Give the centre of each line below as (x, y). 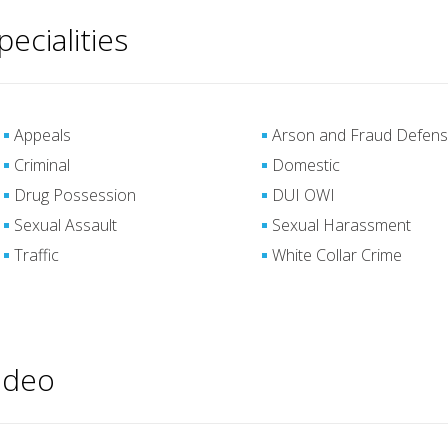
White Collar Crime (337, 255)
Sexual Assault (65, 225)
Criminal (42, 165)
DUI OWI (304, 195)
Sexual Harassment (342, 225)
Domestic (306, 165)
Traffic (36, 255)
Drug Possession (75, 195)
